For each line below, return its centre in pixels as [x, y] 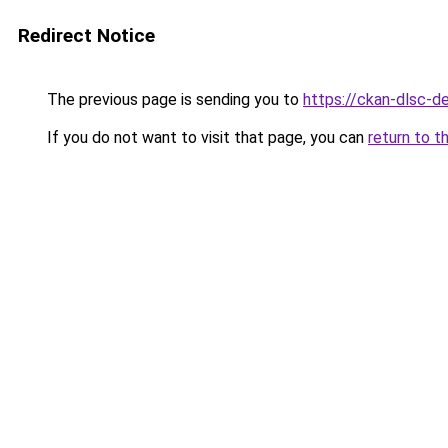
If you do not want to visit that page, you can [205, 137]
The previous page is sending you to [173, 99]
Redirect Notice [86, 35]
